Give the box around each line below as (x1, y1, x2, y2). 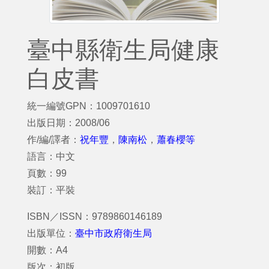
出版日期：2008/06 (27, 118, 110, 128)
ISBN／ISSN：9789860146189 (27, 211, 162, 222)
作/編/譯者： (27, 134, 80, 145)
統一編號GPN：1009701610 (27, 101, 150, 111)
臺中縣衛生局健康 (27, 37, 219, 63)
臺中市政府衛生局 (75, 228, 152, 238)
